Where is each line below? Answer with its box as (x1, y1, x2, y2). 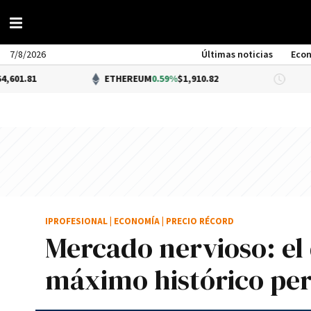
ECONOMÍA (114, 216, 160, 228)
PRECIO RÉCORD (166, 216, 234, 228)
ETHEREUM (65, 73, 112, 85)
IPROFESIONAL (45, 216, 108, 228)
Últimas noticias (201, 49, 274, 61)
